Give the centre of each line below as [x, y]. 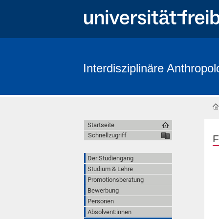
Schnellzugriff [107, 135]
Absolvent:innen [109, 212]
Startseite [101, 125]
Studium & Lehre [110, 169]
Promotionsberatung [116, 179]
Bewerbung [103, 190]
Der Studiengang [110, 158]
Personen [101, 201]
